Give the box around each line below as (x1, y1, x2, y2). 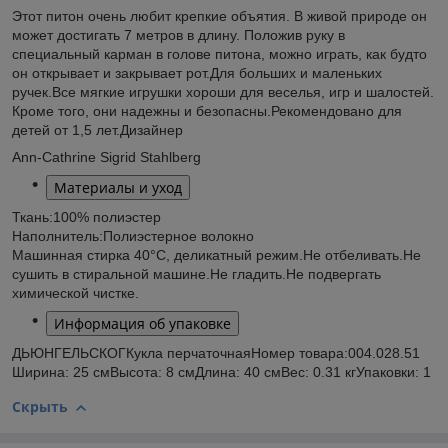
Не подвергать (286, 266, 381, 283)
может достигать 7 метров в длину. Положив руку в (12, 27, 345, 44)
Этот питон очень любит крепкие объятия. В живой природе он (12, 8, 427, 25)
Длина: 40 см (195, 364, 281, 381)
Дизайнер (120, 122, 183, 139)
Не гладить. (210, 266, 286, 283)
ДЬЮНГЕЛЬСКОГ (12, 345, 126, 362)
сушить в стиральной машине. (12, 266, 210, 283)
